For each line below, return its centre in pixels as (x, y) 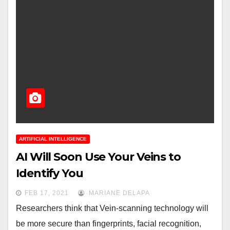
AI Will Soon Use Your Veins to (98, 157)
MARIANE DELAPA (118, 193)
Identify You (50, 174)
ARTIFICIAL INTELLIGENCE (53, 139)
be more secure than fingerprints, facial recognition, (109, 224)
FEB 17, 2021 (47, 193)
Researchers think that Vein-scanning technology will (112, 208)
